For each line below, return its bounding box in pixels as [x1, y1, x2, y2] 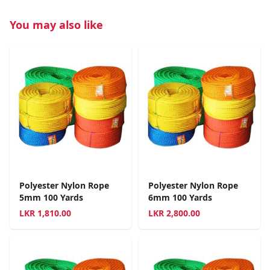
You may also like [10, 17, 103, 32]
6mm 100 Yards [148, 191, 212, 203]
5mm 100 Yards [19, 191, 83, 203]
